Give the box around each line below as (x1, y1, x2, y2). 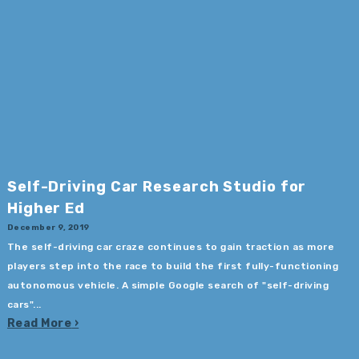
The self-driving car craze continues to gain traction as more (6, 241, 335, 253)
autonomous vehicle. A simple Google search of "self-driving (6, 280, 329, 292)
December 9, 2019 (6, 222, 90, 232)
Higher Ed (6, 199, 86, 217)
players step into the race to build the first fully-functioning (6, 260, 339, 272)
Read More (6, 317, 72, 330)
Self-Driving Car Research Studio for (6, 177, 307, 196)
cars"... (6, 299, 42, 311)
